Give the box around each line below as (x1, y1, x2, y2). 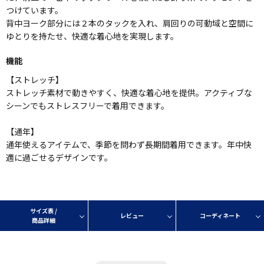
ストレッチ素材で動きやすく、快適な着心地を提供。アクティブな (6, 86, 252, 98)
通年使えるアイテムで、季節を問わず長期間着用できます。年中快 (6, 138, 252, 150)
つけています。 (6, 4, 63, 16)
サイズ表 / (30, 206, 58, 215)
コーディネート (200, 210, 241, 220)
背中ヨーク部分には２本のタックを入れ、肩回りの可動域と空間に (6, 16, 253, 29)
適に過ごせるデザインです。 (6, 151, 113, 163)
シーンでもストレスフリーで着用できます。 (6, 99, 169, 111)
